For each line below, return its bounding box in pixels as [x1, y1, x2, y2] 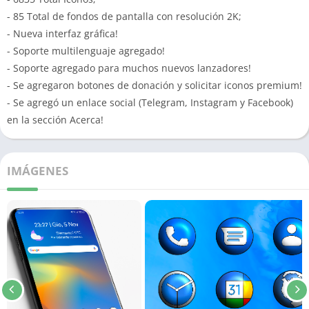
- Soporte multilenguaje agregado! [7, 44, 165, 57]
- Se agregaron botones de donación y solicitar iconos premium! [7, 79, 302, 92]
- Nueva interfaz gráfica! [7, 27, 118, 40]
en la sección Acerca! [7, 113, 103, 126]
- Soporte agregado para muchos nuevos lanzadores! [7, 61, 251, 74]
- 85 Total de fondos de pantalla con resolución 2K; [7, 10, 241, 23]
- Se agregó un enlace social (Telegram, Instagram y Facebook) [7, 96, 293, 109]
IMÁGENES [7, 163, 68, 179]
